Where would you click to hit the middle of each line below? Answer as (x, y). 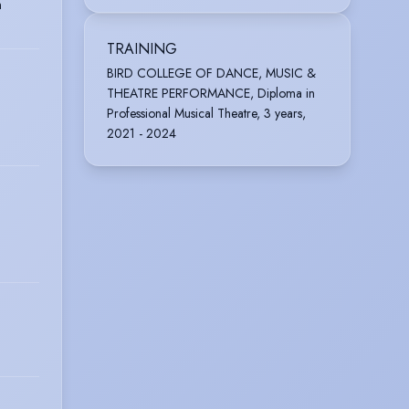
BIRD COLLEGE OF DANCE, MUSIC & (211, 73)
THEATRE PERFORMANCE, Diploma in (211, 93)
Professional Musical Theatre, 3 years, (206, 113)
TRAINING (142, 48)
